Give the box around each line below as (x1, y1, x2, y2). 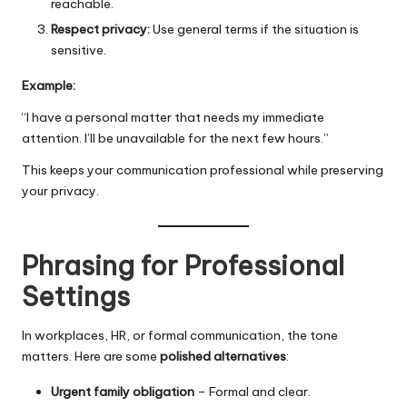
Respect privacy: (51, 21, 150, 38)
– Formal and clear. (194, 382, 311, 400)
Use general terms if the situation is (150, 21, 359, 38)
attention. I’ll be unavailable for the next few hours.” (22, 130, 329, 147)
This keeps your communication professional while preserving (22, 162, 383, 179)
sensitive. (51, 42, 106, 59)
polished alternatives (160, 347, 286, 364)
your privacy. (22, 183, 99, 200)
